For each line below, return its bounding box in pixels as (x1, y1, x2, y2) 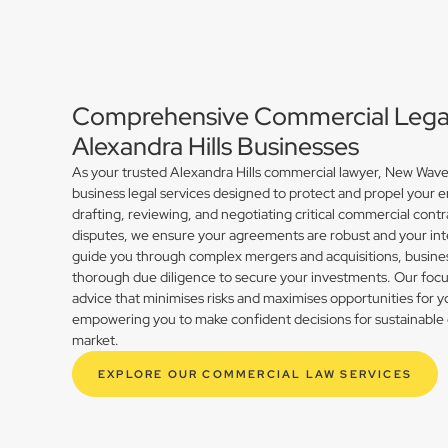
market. (72, 330, 119, 349)
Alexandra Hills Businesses (72, 129, 359, 163)
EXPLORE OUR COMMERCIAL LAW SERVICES (98, 366, 412, 381)
